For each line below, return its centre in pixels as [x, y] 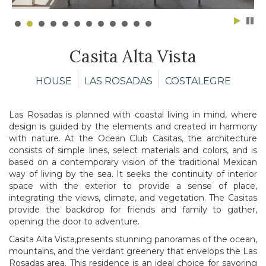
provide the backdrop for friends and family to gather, [133, 209]
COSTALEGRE [198, 81]
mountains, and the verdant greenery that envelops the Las [133, 251]
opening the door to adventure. [74, 221]
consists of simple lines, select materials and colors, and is [133, 150]
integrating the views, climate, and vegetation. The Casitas [133, 197]
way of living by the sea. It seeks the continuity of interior [133, 174]
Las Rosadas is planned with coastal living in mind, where [133, 114]
